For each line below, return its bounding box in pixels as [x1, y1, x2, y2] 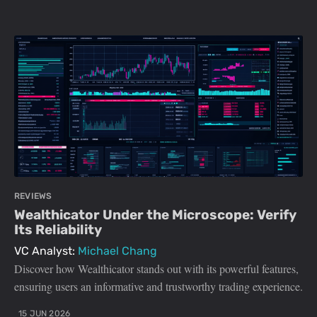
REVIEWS [14, 191, 52, 202]
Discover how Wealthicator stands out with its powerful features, [14, 261, 299, 277]
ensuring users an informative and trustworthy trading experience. [14, 279, 303, 294]
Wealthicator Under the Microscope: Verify [14, 206, 296, 223]
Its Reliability [14, 221, 102, 238]
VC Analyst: [14, 244, 78, 258]
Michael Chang [78, 244, 157, 258]
